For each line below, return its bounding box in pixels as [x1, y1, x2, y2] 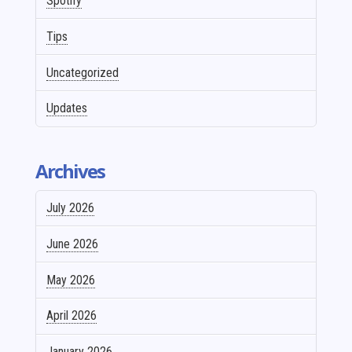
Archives [35, 157, 104, 184]
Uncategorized [46, 64, 119, 80]
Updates [46, 101, 88, 116]
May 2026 [46, 272, 96, 288]
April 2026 [46, 308, 97, 324]
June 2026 [46, 236, 99, 251]
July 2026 [46, 200, 95, 216]
